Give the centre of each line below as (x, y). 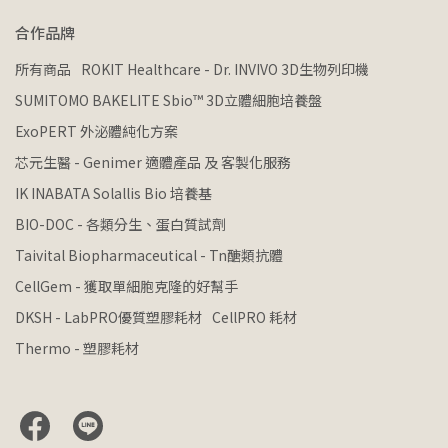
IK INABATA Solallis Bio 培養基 (113, 193)
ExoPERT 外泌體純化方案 (96, 131)
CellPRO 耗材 (254, 317)
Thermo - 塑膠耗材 (77, 348)
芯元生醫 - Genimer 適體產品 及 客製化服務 (153, 162)
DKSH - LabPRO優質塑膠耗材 (108, 317)
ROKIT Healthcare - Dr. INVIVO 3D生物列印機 (225, 69)
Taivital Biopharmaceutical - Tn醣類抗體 (149, 255)
